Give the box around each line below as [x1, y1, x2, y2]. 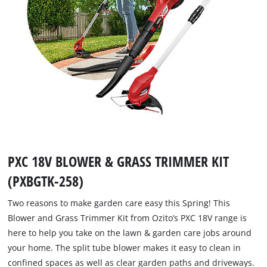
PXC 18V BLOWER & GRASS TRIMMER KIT [8, 151, 229, 172]
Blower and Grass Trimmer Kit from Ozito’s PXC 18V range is [8, 212, 247, 224]
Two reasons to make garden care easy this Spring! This [8, 197, 231, 209]
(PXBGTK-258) [8, 171, 84, 191]
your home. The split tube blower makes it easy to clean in [8, 242, 241, 254]
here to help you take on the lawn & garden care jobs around [8, 227, 252, 239]
